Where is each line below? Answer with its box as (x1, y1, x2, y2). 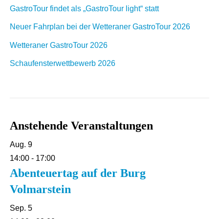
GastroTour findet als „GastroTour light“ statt (10, 4, 159, 13)
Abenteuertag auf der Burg (10, 167, 146, 179)
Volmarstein (10, 183, 71, 196)
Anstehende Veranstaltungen (10, 119, 153, 132)
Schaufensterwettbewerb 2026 (10, 59, 115, 67)
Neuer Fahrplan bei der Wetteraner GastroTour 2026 (10, 22, 190, 31)
